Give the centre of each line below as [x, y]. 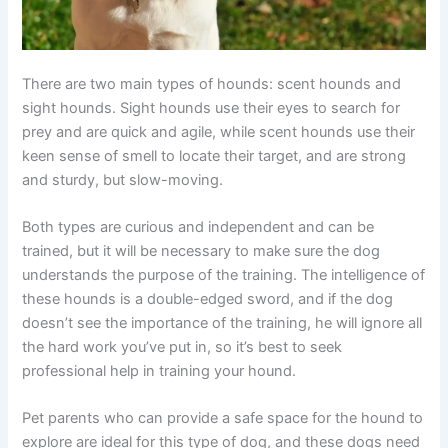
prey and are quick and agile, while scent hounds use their [219, 131]
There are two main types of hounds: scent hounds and [212, 83]
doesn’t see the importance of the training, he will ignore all [222, 323]
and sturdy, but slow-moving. [123, 179]
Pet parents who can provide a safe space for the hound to [223, 418]
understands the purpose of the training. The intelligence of [224, 275]
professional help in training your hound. [159, 371]
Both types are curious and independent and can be [198, 227]
